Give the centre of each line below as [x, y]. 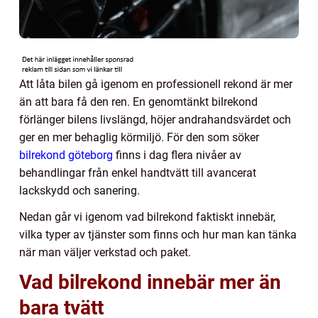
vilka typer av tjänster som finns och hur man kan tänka [158, 234]
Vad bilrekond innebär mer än [150, 282]
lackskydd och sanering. [79, 190]
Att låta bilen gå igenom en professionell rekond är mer [156, 84]
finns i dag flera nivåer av [177, 155]
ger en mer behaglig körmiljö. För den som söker [139, 137]
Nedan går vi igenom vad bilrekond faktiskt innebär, [147, 216]
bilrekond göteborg [66, 155]
